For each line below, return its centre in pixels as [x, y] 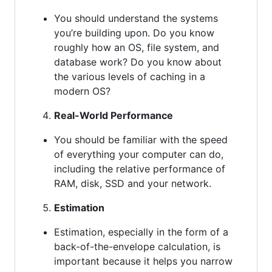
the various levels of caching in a [130, 76]
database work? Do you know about [138, 62]
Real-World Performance [114, 115]
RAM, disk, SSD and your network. [133, 183]
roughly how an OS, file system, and [137, 47]
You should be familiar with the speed [141, 139]
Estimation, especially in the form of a [141, 232]
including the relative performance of [140, 168]
